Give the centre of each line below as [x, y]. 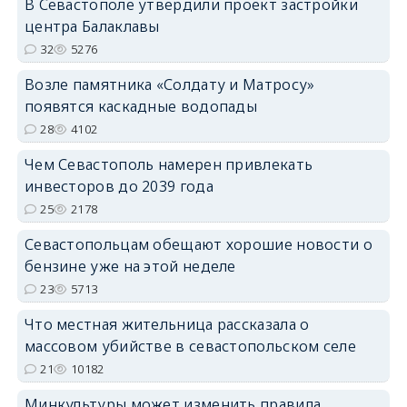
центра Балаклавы [92, 26]
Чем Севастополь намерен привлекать [169, 164]
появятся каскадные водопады [141, 106]
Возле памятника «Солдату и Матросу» [169, 84]
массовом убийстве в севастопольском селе [190, 346]
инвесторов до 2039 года [119, 186]
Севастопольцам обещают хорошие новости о [198, 244]
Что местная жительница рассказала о [167, 324]
